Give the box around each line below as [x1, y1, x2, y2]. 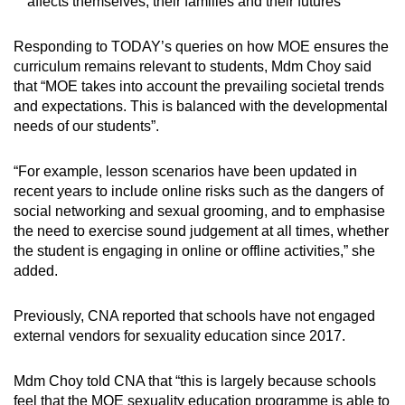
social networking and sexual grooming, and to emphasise [14, 202, 385, 219]
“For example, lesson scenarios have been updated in [14, 163, 357, 179]
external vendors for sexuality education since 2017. [14, 327, 345, 344]
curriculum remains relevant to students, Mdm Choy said [14, 58, 372, 74]
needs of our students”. [14, 118, 159, 134]
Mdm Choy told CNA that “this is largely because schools [14, 372, 376, 389]
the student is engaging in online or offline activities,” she [14, 242, 375, 259]
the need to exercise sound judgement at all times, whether [14, 222, 389, 239]
